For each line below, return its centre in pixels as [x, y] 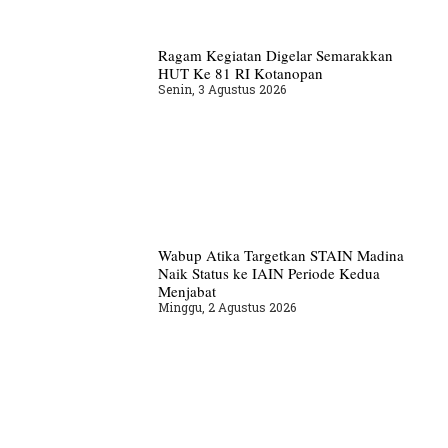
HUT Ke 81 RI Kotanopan [240, 73]
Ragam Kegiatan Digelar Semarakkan [275, 55]
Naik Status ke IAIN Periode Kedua [268, 273]
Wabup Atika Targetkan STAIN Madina [280, 255]
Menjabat [186, 291]
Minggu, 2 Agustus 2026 [226, 307]
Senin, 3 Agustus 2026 [221, 89]
